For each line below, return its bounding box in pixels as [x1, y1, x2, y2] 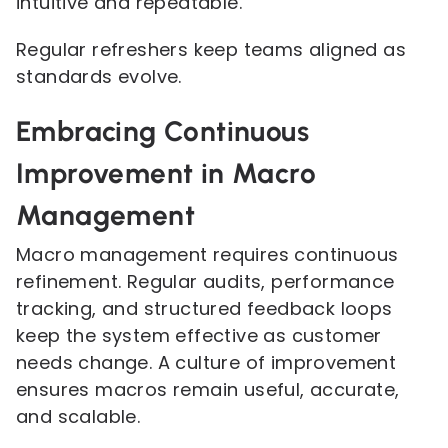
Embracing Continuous [16, 114, 309, 148]
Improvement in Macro [16, 156, 316, 190]
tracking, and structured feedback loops [16, 296, 393, 321]
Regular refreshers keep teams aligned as [16, 37, 406, 62]
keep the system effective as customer [16, 323, 382, 348]
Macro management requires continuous [16, 242, 399, 267]
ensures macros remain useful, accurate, [16, 377, 400, 402]
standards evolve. [16, 64, 182, 89]
